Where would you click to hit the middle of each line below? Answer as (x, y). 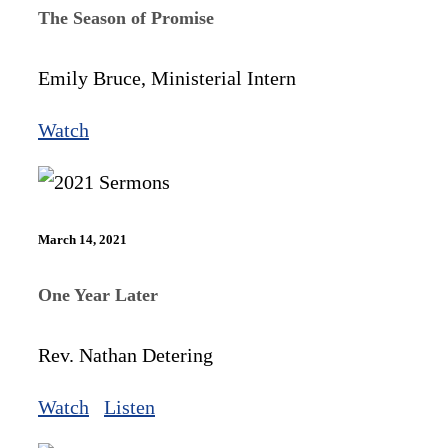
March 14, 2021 (82, 239)
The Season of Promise (126, 17)
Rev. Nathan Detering (125, 355)
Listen (129, 407)
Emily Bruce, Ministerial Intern (167, 77)
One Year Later (98, 295)
